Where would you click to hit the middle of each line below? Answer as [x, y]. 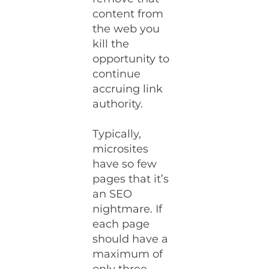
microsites [121, 149]
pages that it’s [131, 179]
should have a [131, 239]
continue [117, 74]
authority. [118, 104]
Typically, [117, 134]
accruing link [128, 89]
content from [128, 14]
